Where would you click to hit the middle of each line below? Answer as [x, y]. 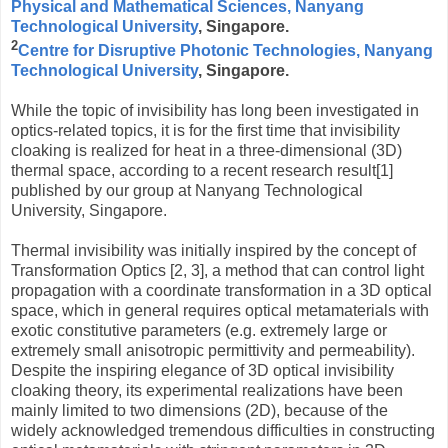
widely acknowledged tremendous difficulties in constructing [223, 430]
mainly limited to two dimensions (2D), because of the [199, 410]
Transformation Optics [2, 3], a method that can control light [217, 270]
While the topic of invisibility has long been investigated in [215, 110]
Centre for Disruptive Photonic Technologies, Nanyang [225, 50]
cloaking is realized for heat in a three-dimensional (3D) [206, 150]
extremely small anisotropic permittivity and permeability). [213, 350]
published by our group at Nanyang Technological [187, 190]
